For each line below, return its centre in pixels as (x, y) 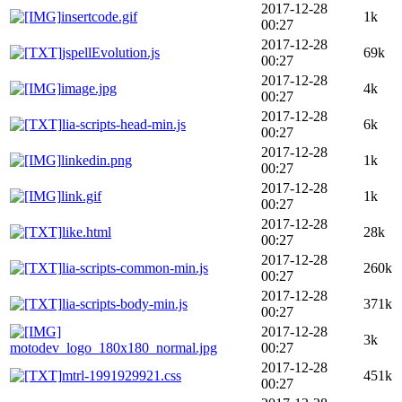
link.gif (81, 196)
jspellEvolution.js (111, 52)
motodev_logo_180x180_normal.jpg (114, 347)
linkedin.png (96, 160)
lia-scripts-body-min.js (125, 303)
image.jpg (89, 88)
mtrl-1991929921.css (122, 375)
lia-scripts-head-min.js (124, 124)
